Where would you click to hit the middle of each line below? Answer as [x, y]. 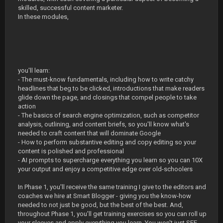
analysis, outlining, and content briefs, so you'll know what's [104, 124]
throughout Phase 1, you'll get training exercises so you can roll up [112, 214]
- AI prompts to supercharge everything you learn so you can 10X [110, 160]
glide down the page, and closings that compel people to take [107, 97]
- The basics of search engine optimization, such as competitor [109, 115]
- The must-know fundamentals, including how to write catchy [106, 79]
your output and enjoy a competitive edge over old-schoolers [105, 169]
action [27, 106]
